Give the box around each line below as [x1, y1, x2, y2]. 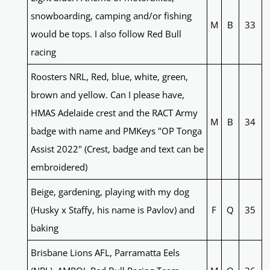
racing [30, 46, 56, 58]
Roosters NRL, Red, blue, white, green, [30, 71, 188, 83]
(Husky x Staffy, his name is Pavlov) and [30, 204, 195, 216]
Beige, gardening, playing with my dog [30, 186, 189, 198]
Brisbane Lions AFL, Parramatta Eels [30, 246, 180, 259]
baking [30, 222, 58, 234]
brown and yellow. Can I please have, [30, 89, 184, 101]
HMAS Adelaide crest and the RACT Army [30, 107, 198, 119]
